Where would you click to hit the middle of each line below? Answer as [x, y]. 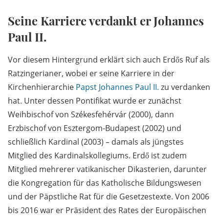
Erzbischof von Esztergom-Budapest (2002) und [95, 128]
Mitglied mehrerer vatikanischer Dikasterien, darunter [107, 169]
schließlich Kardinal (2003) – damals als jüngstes [96, 142]
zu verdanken [185, 87]
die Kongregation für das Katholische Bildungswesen [105, 183]
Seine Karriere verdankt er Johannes [106, 21]
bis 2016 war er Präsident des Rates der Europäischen [107, 210]
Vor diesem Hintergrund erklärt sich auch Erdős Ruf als [109, 60]
